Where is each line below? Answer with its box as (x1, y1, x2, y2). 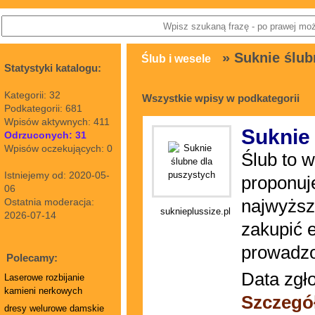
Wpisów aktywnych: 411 (4, 116, 110, 127)
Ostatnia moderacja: (4, 196, 94, 207)
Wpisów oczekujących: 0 (4, 143, 112, 154)
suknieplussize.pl (160, 206, 231, 217)
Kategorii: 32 (4, 89, 60, 101)
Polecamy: (6, 252, 58, 264)
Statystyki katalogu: (4, 62, 101, 74)
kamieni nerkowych (4, 285, 82, 296)
